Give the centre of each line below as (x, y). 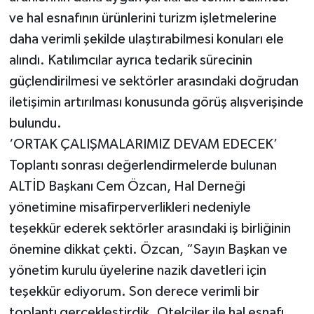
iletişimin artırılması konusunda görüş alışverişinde (156, 102)
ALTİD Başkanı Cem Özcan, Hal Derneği (127, 186)
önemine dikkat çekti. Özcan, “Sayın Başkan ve (148, 249)
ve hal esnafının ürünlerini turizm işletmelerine (143, 18)
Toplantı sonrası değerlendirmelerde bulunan (143, 165)
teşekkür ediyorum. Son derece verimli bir (134, 291)
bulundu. (35, 123)
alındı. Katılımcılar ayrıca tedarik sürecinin (130, 60)
